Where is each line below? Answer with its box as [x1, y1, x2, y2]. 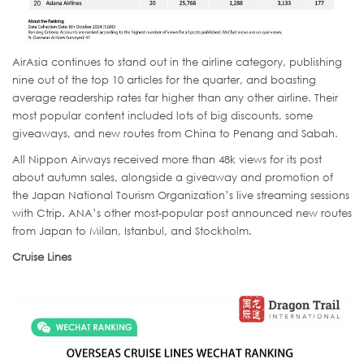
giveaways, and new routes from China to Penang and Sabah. [12, 127, 338, 141]
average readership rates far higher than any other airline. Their [12, 91, 338, 105]
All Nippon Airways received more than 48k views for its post [12, 153, 322, 167]
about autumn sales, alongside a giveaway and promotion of [12, 171, 333, 184]
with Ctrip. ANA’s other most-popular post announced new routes [12, 206, 352, 220]
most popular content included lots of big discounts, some [12, 109, 313, 123]
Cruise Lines [12, 250, 71, 264]
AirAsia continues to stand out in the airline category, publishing [12, 55, 342, 69]
